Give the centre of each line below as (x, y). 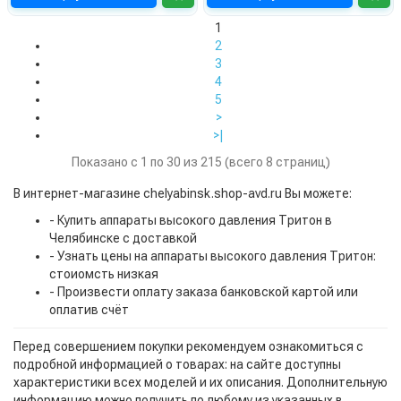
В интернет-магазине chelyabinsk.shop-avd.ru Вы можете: (183, 194)
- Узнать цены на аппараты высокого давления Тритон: (213, 256)
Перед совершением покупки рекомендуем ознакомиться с (188, 347)
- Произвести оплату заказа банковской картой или (204, 292)
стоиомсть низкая (104, 274)
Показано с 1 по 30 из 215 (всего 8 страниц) (200, 162)
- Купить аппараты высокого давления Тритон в (191, 221)
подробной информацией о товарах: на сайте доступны (177, 365)
